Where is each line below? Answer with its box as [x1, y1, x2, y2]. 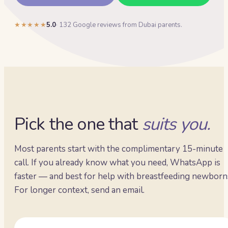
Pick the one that [14, 112, 138, 136]
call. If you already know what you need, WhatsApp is [14, 157, 220, 168]
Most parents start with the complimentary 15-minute [14, 143, 223, 155]
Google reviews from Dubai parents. [71, 20, 183, 30]
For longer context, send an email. [14, 184, 145, 196]
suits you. [141, 112, 211, 136]
